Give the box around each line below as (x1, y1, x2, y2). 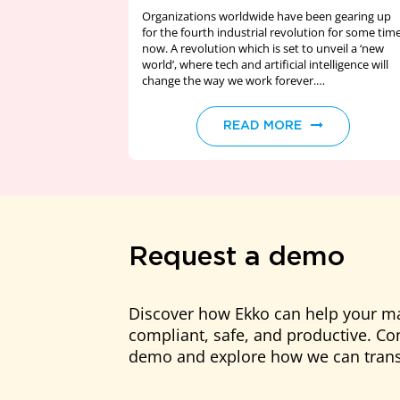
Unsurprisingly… (142, 88, 228, 104)
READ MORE (222, 120, 302, 132)
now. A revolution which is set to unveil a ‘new (142, 40, 384, 56)
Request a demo (129, 244, 345, 271)
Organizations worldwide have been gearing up (142, 8, 391, 24)
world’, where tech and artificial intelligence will (142, 56, 388, 72)
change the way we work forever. (142, 72, 316, 88)
